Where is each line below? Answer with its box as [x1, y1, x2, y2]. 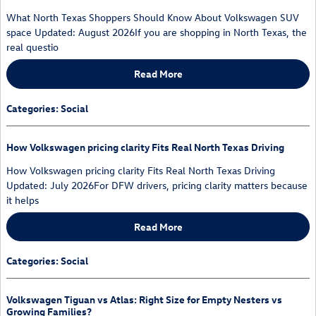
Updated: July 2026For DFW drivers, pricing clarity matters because [6, 178, 308, 192]
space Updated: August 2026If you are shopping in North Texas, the [6, 25, 307, 39]
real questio [6, 40, 59, 54]
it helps [6, 193, 39, 207]
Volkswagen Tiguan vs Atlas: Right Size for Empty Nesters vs [6, 293, 282, 307]
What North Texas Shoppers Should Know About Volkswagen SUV [6, 11, 299, 25]
